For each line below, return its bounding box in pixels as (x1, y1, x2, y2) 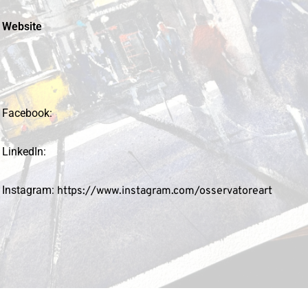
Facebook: (1, 106, 52, 120)
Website (1, 19, 42, 33)
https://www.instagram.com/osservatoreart (56, 184, 272, 198)
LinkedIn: (1, 144, 46, 158)
